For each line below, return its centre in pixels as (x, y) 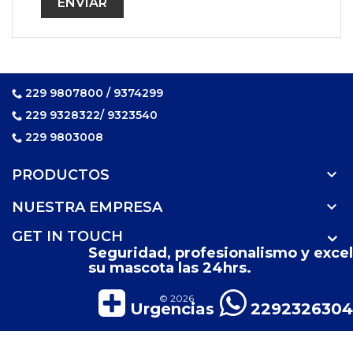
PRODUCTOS (61, 175)
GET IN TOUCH (67, 236)
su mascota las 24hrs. (170, 268)
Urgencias (170, 309)
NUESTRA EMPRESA (87, 207)
